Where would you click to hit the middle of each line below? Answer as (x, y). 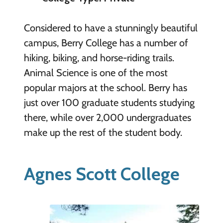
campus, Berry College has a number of (106, 43)
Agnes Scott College (102, 173)
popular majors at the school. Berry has (105, 87)
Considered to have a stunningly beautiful (111, 28)
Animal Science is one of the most (96, 72)
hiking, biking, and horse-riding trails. (99, 57)
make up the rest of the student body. (103, 132)
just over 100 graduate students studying (109, 102)
